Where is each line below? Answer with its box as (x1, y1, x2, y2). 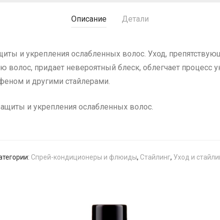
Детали (122, 14, 149, 24)
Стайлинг (140, 153, 170, 161)
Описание (71, 14, 107, 24)
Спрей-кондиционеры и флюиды (31, 153, 137, 161)
